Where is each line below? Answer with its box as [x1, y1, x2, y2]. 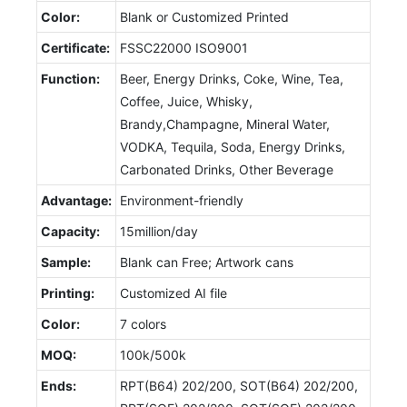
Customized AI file [120, 284, 227, 301]
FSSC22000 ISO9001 [120, 39, 248, 55]
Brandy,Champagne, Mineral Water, [120, 115, 330, 132]
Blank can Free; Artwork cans [120, 253, 293, 270]
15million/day [120, 223, 198, 239]
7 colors [120, 315, 166, 332]
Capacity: [41, 223, 100, 239]
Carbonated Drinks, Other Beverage [120, 161, 333, 177]
